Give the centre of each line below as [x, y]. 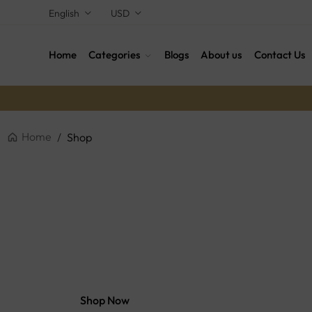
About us [221, 55]
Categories [115, 55]
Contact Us [279, 55]
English [64, 14]
